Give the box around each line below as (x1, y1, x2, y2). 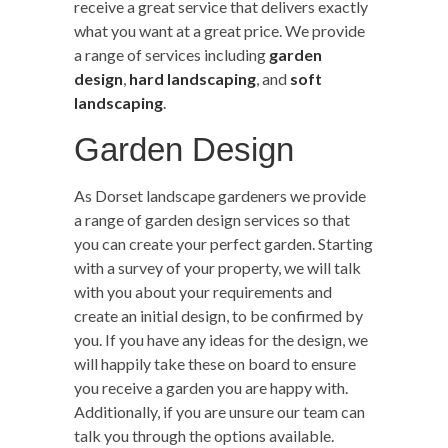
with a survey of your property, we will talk (74, 257, 361, 277)
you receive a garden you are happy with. (74, 377, 348, 397)
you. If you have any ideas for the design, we (74, 329, 368, 349)
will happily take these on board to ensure (74, 353, 356, 373)
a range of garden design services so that (74, 209, 350, 229)
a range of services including (74, 44, 269, 64)
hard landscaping (129, 68, 256, 88)
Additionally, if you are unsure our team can (74, 401, 365, 421)
